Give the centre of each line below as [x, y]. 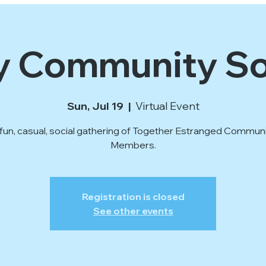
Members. [133, 145]
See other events [133, 211]
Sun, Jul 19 [95, 106]
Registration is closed [133, 197]
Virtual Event [167, 106]
